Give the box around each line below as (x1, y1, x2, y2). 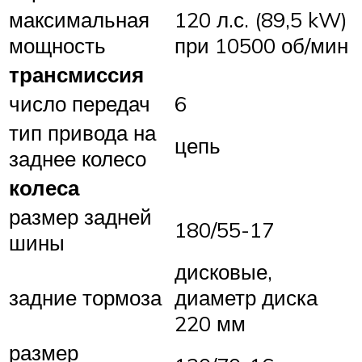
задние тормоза (9, 284, 162, 310)
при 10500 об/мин (175, 32, 348, 58)
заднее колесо (9, 145, 146, 171)
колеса (9, 174, 79, 200)
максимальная (9, 6, 149, 32)
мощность (9, 32, 106, 58)
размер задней (9, 203, 152, 229)
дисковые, (175, 258, 272, 284)
